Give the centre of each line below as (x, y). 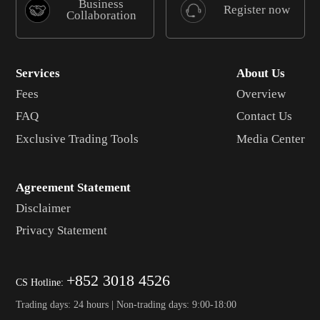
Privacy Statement (61, 231)
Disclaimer (43, 208)
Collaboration (101, 16)
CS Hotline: (41, 282)
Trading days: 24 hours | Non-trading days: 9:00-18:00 (126, 305)
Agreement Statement (73, 188)
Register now (256, 10)
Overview (261, 94)
